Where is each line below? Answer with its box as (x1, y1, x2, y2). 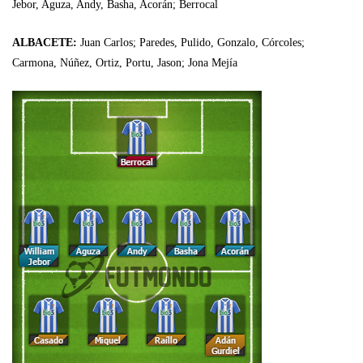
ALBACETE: (12, 36, 80, 49)
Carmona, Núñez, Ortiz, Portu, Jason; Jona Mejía (12, 56, 237, 69)
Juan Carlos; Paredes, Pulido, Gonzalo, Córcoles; (80, 36, 305, 49)
